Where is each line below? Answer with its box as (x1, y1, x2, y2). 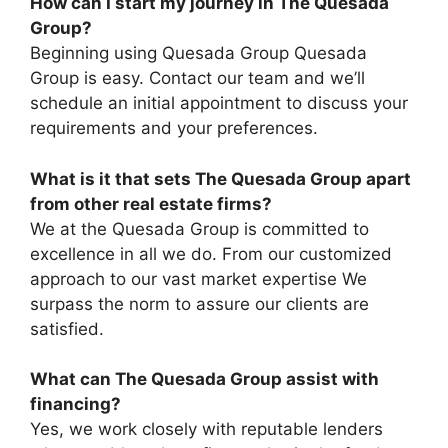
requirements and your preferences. (30, 118, 318, 139)
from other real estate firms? (30, 193, 272, 214)
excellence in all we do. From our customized (30, 243, 392, 264)
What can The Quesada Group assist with (30, 369, 379, 390)
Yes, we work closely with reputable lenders (30, 419, 383, 440)
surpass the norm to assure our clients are (30, 293, 369, 314)
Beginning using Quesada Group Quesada (30, 43, 367, 64)
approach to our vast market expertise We (30, 268, 367, 289)
